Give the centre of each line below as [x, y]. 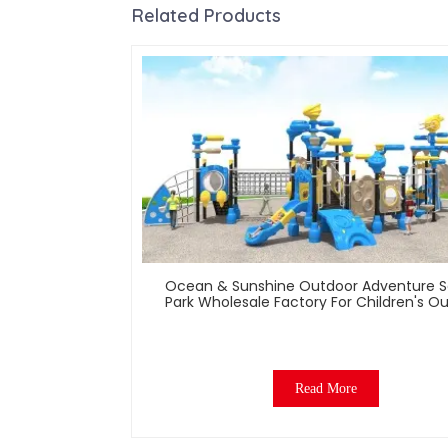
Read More [326, 389]
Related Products [206, 15]
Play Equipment [326, 318]
